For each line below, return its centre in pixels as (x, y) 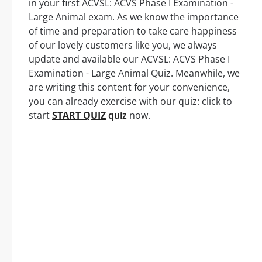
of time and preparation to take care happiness (133, 31)
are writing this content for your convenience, (129, 87)
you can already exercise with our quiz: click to (130, 101)
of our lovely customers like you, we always (123, 45)
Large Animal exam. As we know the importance (134, 17)
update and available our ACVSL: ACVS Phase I (129, 59)
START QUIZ (79, 115)
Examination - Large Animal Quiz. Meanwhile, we (134, 73)
